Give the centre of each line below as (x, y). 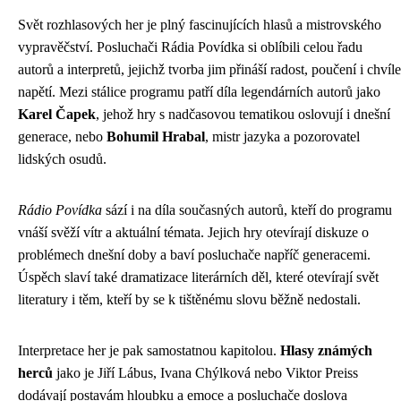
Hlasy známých (326, 350)
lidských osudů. (62, 159)
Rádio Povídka (60, 210)
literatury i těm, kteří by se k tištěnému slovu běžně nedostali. (189, 299)
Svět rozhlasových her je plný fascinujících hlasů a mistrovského (200, 25)
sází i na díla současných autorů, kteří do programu (247, 210)
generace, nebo (62, 137)
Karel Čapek (57, 114)
